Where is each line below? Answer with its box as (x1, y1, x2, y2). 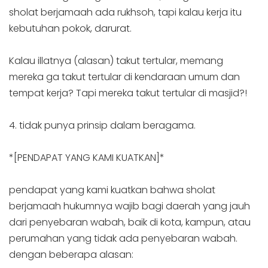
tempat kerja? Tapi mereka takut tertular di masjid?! (9, 86, 247, 100)
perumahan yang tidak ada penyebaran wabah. (9, 232, 237, 246)
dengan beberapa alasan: (9, 248, 133, 262)
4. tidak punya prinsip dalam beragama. (9, 118, 196, 132)
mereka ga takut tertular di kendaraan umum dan (9, 69, 240, 84)
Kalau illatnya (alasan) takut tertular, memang (9, 53, 223, 68)
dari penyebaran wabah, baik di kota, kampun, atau (9, 215, 251, 230)
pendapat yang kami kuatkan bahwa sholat (9, 183, 215, 197)
